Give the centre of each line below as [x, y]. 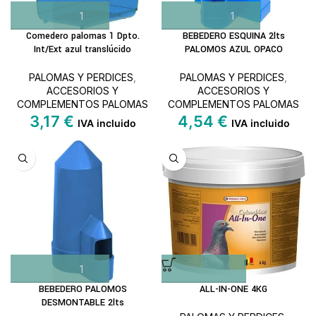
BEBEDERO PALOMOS [83, 289]
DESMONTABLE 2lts [83, 303]
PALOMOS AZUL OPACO [233, 49]
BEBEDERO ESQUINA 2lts [233, 36]
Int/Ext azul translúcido [83, 49]
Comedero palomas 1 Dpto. [83, 36]
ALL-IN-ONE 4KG [233, 289]
